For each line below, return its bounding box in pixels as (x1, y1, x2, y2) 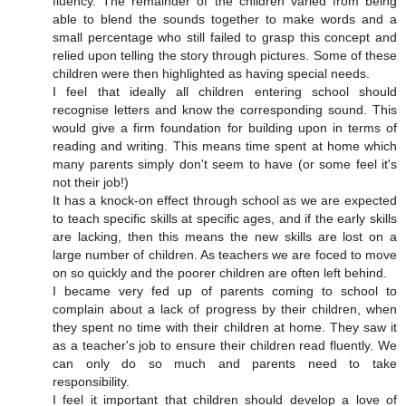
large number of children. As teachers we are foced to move (53, 247, 397, 263)
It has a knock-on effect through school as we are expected (53, 193, 397, 208)
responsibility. (53, 374, 130, 390)
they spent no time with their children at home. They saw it (53, 320, 397, 335)
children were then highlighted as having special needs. (53, 66, 370, 82)
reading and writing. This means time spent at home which (53, 139, 397, 154)
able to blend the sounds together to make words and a (53, 12, 397, 27)
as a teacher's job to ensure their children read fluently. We (53, 338, 397, 353)
